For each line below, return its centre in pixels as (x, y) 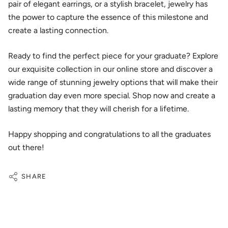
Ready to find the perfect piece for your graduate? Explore (113, 56)
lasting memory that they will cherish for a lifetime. (98, 109)
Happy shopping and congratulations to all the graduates (109, 134)
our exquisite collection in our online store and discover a (110, 69)
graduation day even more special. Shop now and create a (112, 95)
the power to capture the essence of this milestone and (108, 17)
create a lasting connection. (58, 30)
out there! (26, 147)
